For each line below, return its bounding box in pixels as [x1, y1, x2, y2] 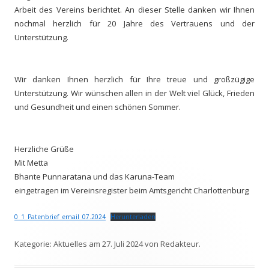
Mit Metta [14, 157, 48, 168]
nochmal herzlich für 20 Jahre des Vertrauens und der [14, 17, 255, 29]
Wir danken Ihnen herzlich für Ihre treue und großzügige [14, 73, 255, 85]
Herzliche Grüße [14, 143, 74, 154]
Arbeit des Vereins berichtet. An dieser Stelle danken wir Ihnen [14, 4, 255, 15]
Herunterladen [110, 212, 156, 221]
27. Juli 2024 [102, 238, 143, 249]
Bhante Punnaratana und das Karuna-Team [14, 171, 175, 182]
